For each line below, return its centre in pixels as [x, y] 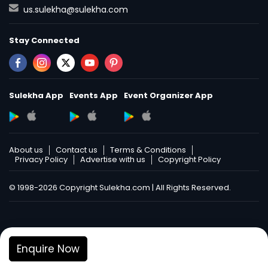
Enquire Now [48, 249]
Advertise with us [113, 159]
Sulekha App [36, 95]
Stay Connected [44, 40]
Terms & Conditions [148, 150]
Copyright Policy [189, 159]
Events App [94, 95]
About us [26, 150]
